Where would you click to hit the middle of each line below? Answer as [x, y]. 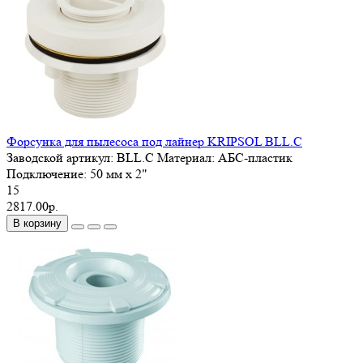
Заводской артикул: [62, 157]
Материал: [186, 157]
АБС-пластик [255, 157]
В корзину [37, 223]
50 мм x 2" [119, 173]
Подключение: [48, 173]
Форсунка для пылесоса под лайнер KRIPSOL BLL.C [154, 141]
